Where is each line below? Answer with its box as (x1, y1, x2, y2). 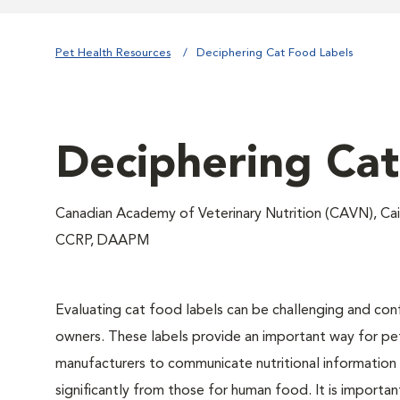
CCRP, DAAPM (55, 234, 149, 248)
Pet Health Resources (55, 47, 171, 59)
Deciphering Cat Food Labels (196, 47, 353, 59)
